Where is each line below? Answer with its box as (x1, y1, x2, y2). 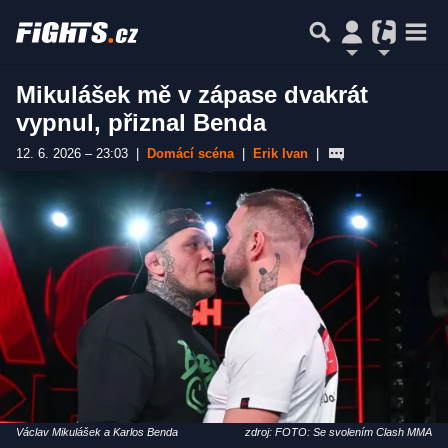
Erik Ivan (253, 147, 308, 161)
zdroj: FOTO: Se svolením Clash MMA (245, 426, 432, 439)
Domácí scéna (147, 147, 234, 161)
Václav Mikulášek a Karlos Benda (16, 426, 178, 439)
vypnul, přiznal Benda (16, 109, 266, 136)
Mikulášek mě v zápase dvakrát (16, 81, 368, 108)
